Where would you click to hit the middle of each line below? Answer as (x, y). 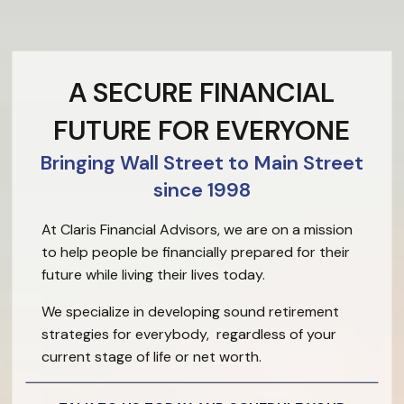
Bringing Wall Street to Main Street (202, 163)
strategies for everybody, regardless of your (188, 335)
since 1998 (202, 190)
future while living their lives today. (153, 275)
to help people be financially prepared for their (195, 252)
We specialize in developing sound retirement (190, 312)
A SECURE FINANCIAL (202, 93)
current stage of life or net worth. (151, 357)
